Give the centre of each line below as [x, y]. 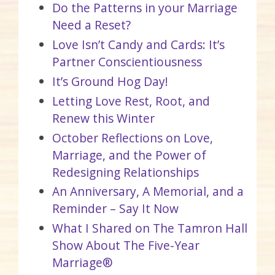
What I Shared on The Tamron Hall [150, 228]
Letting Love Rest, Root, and [131, 101]
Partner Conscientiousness [127, 62]
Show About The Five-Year [126, 246]
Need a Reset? [91, 25]
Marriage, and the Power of [129, 155]
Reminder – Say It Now [115, 209]
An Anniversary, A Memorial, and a [148, 192]
